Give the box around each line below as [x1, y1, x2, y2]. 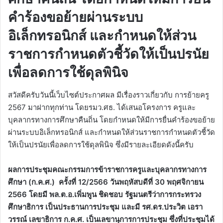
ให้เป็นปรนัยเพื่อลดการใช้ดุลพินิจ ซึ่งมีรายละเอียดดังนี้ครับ [8, 139, 194, 149]
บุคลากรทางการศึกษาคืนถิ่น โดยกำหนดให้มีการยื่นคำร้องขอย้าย [8, 114, 215, 124]
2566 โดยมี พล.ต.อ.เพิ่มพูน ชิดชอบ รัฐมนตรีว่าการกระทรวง [8, 189, 201, 199]
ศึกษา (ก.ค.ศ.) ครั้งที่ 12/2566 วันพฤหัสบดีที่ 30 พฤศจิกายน [8, 177, 204, 187]
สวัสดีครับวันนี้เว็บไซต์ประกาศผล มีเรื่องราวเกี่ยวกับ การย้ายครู [8, 90, 209, 100]
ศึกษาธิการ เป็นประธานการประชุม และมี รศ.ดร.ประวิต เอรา [8, 202, 203, 212]
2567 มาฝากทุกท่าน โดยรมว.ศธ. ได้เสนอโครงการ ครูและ [8, 102, 196, 112]
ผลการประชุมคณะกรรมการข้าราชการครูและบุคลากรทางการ [8, 164, 207, 174]
